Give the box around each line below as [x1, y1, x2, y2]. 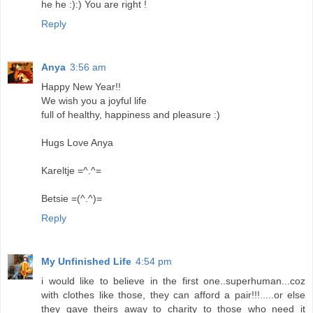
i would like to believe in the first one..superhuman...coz [41, 275, 305, 287]
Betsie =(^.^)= [41, 193, 102, 205]
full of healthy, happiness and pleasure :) [41, 109, 220, 121]
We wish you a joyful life [41, 95, 147, 107]
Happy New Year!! [41, 81, 121, 93]
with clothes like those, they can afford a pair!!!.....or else [41, 289, 305, 301]
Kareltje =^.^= [41, 165, 101, 177]
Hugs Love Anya [41, 137, 113, 149]
